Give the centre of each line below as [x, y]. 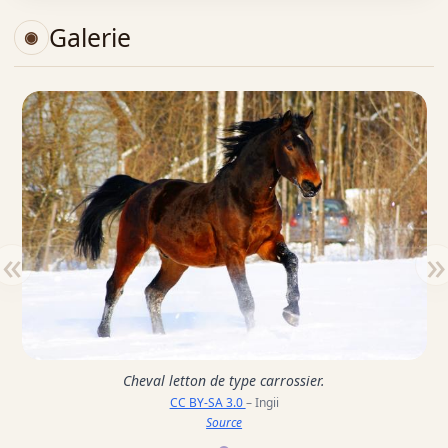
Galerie [89, 37]
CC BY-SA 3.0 [207, 403]
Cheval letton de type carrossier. [224, 381]
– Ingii [262, 403]
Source [224, 423]
